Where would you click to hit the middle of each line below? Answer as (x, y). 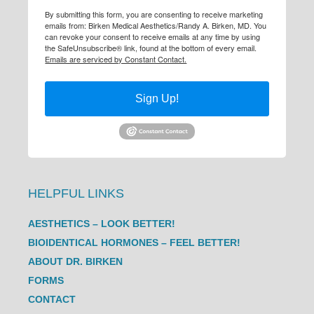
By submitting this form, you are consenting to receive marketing (154, 14)
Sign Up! (157, 98)
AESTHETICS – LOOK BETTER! (102, 224)
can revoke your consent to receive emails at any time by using (153, 36)
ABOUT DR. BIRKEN (76, 261)
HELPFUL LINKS (76, 193)
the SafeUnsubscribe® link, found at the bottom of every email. (151, 47)
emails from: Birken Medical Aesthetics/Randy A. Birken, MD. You (156, 25)
